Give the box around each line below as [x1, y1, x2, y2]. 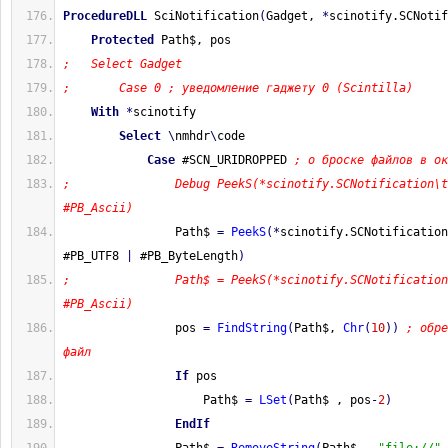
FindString [217, 321, 287, 335]
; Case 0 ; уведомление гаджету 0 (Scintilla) [63, 81, 413, 95]
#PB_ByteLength [133, 249, 238, 263]
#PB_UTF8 [63, 249, 126, 263]
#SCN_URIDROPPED [175, 153, 294, 167]
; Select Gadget [63, 57, 182, 71]
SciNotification [147, 9, 259, 23]
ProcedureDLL [63, 9, 147, 23]
